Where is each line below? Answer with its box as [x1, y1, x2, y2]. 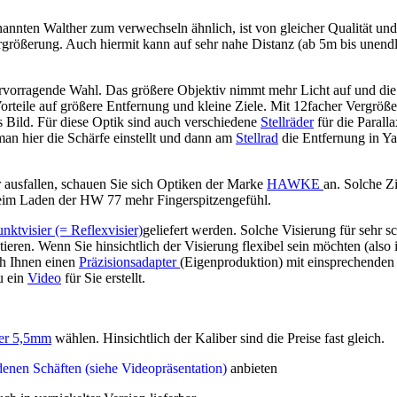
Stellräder [261, 114, 314, 129]
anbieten [230, 361, 277, 376]
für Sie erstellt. [61, 270, 145, 285]
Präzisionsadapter [79, 254, 180, 269]
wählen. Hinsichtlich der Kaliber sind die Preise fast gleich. [51, 331, 388, 346]
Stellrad [236, 130, 278, 145]
